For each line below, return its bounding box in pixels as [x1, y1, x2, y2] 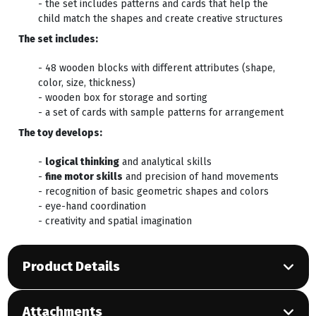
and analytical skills [119, 156, 212, 169]
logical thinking [44, 156, 119, 169]
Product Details [22, 259, 120, 275]
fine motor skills [44, 171, 123, 183]
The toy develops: [18, 127, 102, 140]
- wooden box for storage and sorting [37, 92, 207, 104]
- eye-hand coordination [37, 200, 146, 213]
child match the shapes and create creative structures [37, 13, 283, 25]
